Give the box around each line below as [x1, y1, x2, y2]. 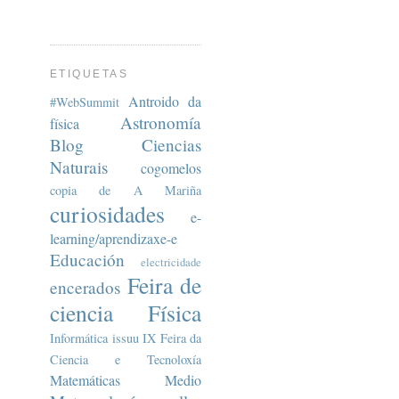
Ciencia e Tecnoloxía [50, 350, 201, 368]
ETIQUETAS [50, 68, 129, 81]
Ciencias [142, 133, 201, 156]
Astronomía [120, 110, 201, 134]
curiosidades [50, 198, 165, 229]
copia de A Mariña [50, 181, 201, 199]
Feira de [126, 269, 201, 300]
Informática [50, 329, 108, 346]
